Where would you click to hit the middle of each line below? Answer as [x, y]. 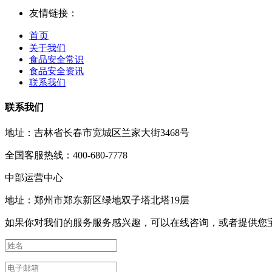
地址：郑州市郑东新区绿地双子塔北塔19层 [97, 200]
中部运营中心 [34, 178]
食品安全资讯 [56, 71]
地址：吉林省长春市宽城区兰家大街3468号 [97, 133]
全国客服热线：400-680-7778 [66, 155]
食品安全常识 [56, 59]
